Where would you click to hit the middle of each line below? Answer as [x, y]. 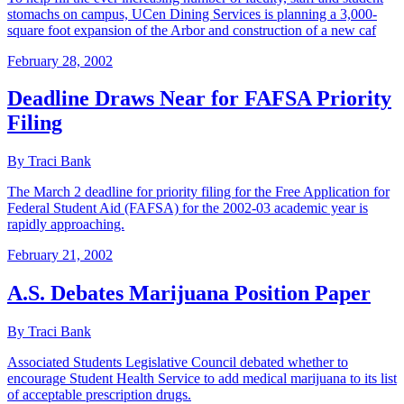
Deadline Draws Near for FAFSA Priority [199, 99]
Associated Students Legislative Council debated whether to [178, 363]
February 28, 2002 [60, 60]
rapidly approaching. [66, 225]
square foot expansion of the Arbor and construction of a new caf [192, 30]
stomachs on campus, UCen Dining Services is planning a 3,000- [192, 14]
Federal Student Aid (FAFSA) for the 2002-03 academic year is [188, 208]
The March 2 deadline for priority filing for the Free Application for [198, 192]
